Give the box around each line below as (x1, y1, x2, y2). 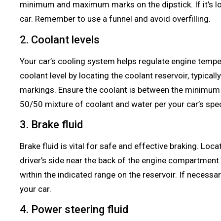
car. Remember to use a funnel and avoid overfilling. (20, 14, 211, 24)
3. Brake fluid (20, 118, 83, 131)
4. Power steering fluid (20, 203, 128, 216)
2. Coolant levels (20, 33, 100, 46)
